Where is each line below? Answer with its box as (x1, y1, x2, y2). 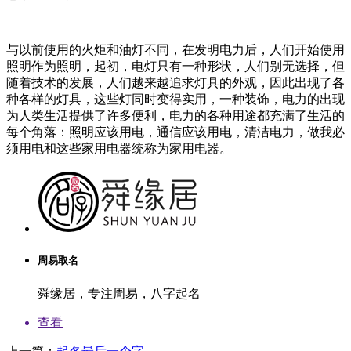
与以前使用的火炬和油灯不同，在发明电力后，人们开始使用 (6, 43, 345, 57)
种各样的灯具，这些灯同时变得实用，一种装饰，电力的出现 (6, 92, 345, 107)
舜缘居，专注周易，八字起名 (38, 286, 201, 300)
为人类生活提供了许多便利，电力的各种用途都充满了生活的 (6, 109, 345, 123)
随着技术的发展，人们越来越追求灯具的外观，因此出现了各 (6, 76, 345, 90)
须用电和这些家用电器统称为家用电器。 (6, 142, 232, 156)
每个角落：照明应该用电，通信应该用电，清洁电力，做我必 (6, 125, 345, 139)
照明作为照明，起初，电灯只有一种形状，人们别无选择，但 (6, 60, 345, 74)
